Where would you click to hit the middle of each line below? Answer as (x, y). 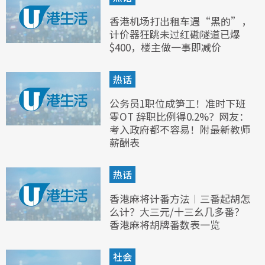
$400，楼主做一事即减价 (165, 47)
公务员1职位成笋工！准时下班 (177, 104)
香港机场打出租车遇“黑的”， (180, 21)
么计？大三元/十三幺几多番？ (177, 212)
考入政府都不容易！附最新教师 (180, 130)
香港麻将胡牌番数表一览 (165, 225)
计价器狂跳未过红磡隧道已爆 (175, 34)
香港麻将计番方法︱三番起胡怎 (180, 199)
